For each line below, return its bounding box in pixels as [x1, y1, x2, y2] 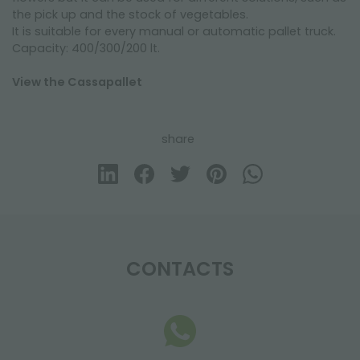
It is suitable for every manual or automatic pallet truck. [12, 23, 336, 39]
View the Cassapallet [12, 74, 142, 90]
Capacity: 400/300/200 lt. [12, 40, 160, 56]
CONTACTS [126, 256, 234, 282]
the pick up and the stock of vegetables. [12, 6, 248, 22]
